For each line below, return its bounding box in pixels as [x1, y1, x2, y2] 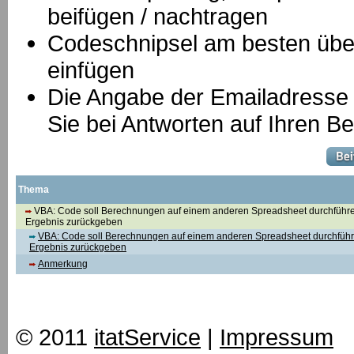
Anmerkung [38, 258, 88, 269]
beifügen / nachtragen [47, 3, 268, 29]
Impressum [220, 324, 333, 350]
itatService [94, 324, 201, 350]
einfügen [47, 57, 134, 83]
